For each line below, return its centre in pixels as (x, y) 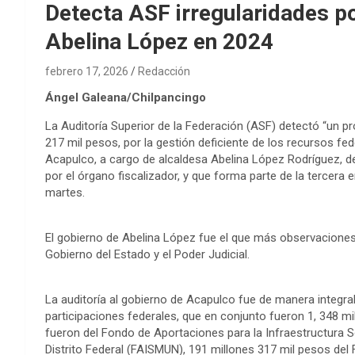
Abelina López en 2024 (159, 41)
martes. (65, 192)
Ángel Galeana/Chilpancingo (126, 97)
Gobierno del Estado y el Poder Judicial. (147, 254)
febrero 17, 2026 (87, 71)
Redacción (164, 71)
